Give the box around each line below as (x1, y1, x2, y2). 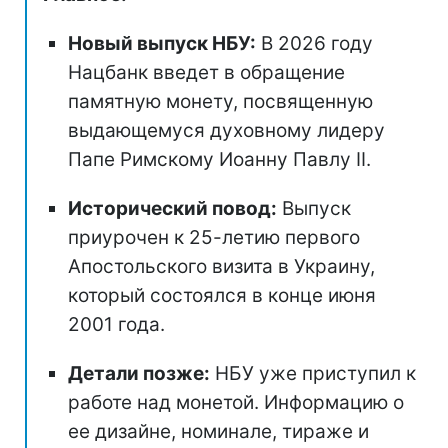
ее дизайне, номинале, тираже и (68, 419, 369, 443)
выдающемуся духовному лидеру (68, 118, 385, 142)
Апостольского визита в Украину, (68, 254, 375, 278)
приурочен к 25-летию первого (68, 225, 360, 249)
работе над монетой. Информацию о (68, 390, 404, 414)
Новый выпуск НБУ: (68, 31, 256, 55)
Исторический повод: (68, 196, 277, 220)
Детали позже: (68, 361, 210, 385)
